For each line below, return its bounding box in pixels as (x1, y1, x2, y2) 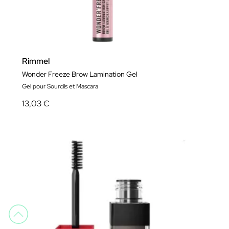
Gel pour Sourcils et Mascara (22, 82, 98, 90)
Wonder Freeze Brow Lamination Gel (22, 69, 138, 79)
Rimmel (22, 55, 50, 66)
